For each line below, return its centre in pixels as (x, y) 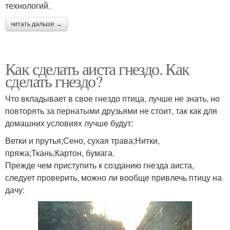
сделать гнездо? (53, 81)
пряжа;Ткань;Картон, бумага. (60, 153)
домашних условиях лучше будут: (69, 123)
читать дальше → (36, 24)
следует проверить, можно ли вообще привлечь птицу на (113, 178)
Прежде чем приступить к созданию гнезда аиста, (100, 165)
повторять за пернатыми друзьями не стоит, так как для (111, 111)
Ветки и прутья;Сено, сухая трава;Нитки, (82, 141)
